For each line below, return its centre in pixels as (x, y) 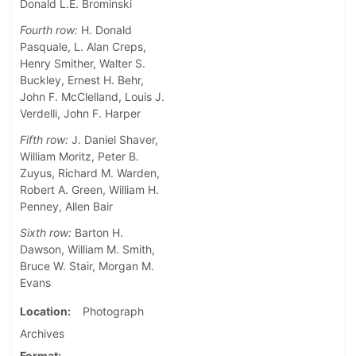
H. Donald (105, 30)
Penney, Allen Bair (66, 207)
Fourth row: (49, 30)
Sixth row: (46, 233)
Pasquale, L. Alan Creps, (83, 47)
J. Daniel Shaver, (113, 140)
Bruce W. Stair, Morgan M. (87, 266)
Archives (42, 334)
